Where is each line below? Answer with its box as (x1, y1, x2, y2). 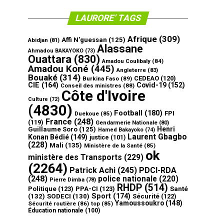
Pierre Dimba (49, 176, 84, 183)
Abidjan (28, 37, 48, 43)
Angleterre (116, 67, 146, 73)
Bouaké (28, 72, 57, 82)
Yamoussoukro (115, 199, 164, 207)
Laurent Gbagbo (127, 132, 187, 141)
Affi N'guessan (61, 36, 107, 43)
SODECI (47, 192, 71, 200)
